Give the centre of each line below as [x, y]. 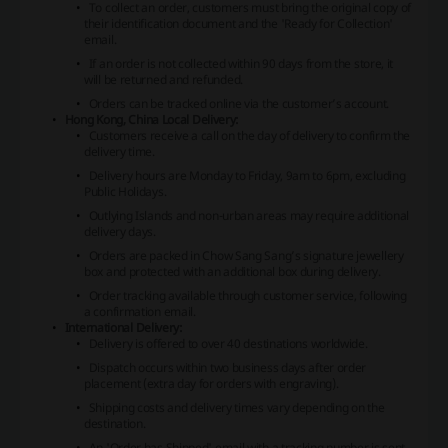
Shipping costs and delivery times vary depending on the [236, 408]
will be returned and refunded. [163, 80]
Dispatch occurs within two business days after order [227, 368]
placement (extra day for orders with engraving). [211, 384]
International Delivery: [123, 328]
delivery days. [120, 232]
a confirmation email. [140, 312]
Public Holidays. [125, 192]
